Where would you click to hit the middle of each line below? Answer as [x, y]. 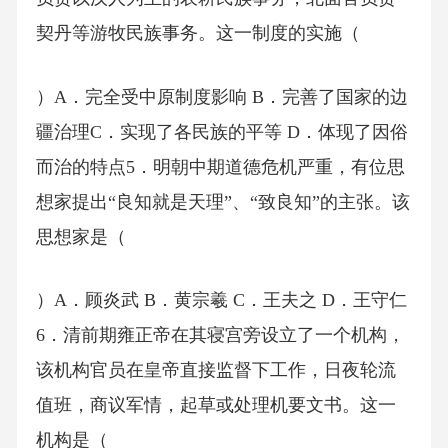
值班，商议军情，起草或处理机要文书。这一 [215, 405]
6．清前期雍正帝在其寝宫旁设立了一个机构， [220, 335]
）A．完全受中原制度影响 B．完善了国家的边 [221, 96]
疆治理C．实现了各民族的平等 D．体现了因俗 [221, 131]
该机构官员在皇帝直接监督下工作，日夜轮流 [215, 370]
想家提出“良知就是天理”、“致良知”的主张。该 [222, 201]
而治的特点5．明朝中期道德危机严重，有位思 [220, 166]
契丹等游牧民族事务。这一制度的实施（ [197, 33]
